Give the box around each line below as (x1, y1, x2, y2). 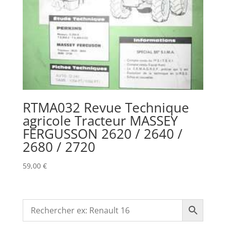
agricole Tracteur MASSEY (22, 111, 178, 130)
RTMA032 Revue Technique (22, 98, 189, 117)
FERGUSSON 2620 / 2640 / (22, 125, 183, 143)
